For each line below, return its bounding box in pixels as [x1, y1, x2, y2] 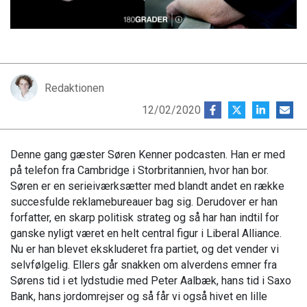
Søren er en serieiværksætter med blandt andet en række [10, 180, 284, 193]
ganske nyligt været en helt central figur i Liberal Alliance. [10, 227, 282, 241]
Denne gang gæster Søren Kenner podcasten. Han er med [10, 148, 285, 162]
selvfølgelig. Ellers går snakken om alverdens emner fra [10, 258, 277, 272]
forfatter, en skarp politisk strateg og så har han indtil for [10, 211, 279, 225]
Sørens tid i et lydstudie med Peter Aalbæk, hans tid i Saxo [10, 274, 291, 288]
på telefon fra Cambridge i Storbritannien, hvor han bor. [10, 164, 269, 177]
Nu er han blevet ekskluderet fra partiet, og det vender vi [10, 243, 279, 256]
